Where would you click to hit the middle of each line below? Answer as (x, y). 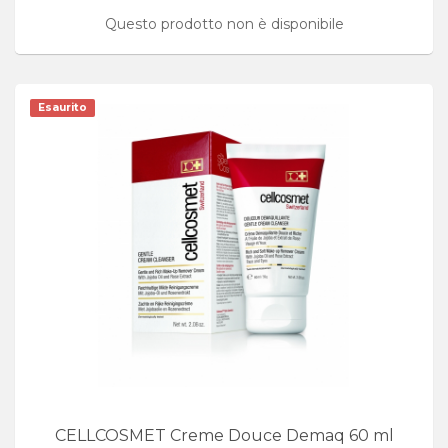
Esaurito (62, 107)
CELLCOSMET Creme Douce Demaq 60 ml (224, 435)
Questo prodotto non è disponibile (224, 23)
